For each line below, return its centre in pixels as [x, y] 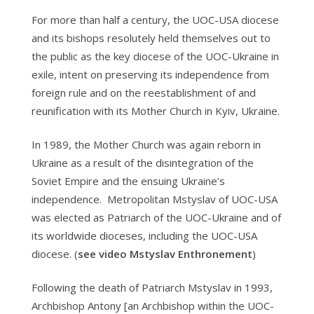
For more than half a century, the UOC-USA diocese [155, 20]
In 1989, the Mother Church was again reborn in [146, 144]
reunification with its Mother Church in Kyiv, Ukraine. [155, 111]
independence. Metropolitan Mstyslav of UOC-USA [154, 199]
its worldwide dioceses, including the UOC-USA [144, 235]
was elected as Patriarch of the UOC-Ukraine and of [156, 217]
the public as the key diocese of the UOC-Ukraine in [155, 56]
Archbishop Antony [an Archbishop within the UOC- [152, 306]
